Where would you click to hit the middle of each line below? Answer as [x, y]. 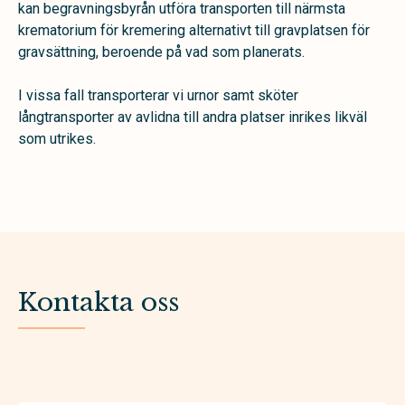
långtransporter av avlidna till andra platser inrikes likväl [193, 117]
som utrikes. [57, 139]
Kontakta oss [99, 302]
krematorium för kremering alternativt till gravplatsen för [194, 30]
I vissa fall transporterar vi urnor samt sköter [158, 95]
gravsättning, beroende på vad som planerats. [161, 52]
